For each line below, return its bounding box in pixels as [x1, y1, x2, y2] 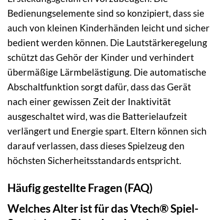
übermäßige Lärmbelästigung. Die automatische [7, 66, 206, 78]
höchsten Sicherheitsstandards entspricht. [7, 154, 181, 166]
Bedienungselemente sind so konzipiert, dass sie [7, 7, 204, 19]
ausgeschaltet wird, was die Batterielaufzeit [7, 110, 187, 122]
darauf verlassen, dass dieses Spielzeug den [7, 139, 185, 151]
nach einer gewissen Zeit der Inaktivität [7, 95, 171, 107]
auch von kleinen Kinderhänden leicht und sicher [7, 22, 210, 33]
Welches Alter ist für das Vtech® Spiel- [7, 201, 198, 215]
